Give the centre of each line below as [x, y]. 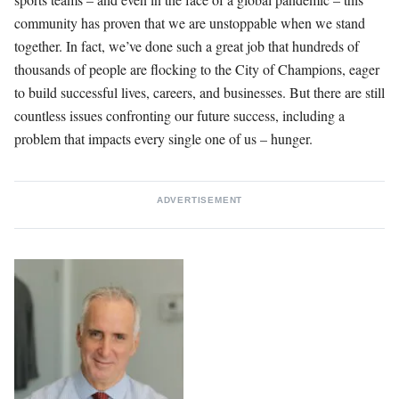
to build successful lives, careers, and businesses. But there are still [199, 92]
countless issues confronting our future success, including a [179, 115]
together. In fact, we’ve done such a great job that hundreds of [187, 45]
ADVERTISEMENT [199, 199]
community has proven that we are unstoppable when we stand [190, 22]
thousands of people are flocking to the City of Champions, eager [197, 69]
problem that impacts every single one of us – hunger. [163, 138]
